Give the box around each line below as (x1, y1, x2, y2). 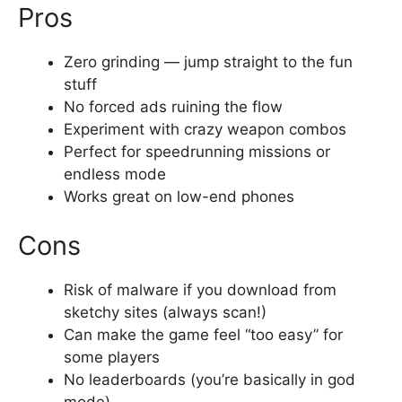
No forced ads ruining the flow (64, 97, 283, 116)
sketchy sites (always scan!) (64, 303, 267, 321)
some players (64, 348, 160, 366)
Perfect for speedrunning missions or (64, 142, 330, 161)
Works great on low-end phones (64, 187, 294, 205)
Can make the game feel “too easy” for (64, 326, 343, 344)
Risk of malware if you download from (64, 281, 336, 299)
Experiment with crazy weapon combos (64, 119, 346, 138)
